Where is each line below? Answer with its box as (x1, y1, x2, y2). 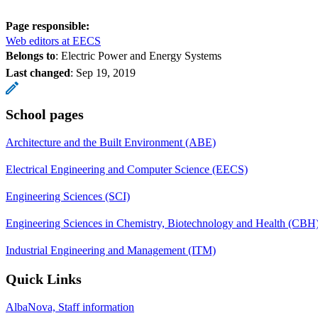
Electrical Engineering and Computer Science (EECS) (6, 163, 248, 175)
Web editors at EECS (6, 34, 101, 47)
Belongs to (6, 49, 55, 62)
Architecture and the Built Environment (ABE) (6, 136, 216, 148)
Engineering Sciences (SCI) (6, 190, 130, 202)
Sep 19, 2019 (76, 66, 136, 79)
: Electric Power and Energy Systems (55, 49, 221, 62)
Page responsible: (6, 19, 89, 32)
